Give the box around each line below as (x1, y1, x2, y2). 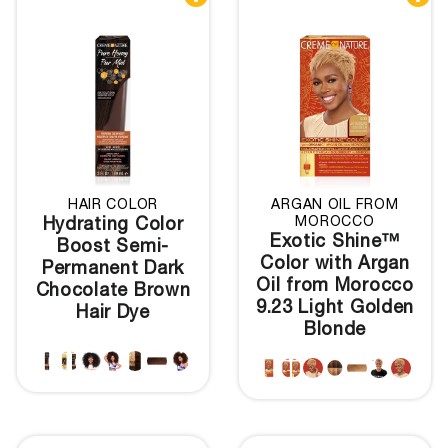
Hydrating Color (42, 216, 184, 235)
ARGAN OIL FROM (271, 198, 399, 213)
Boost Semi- (57, 238, 169, 257)
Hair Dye (76, 304, 150, 323)
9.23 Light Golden (255, 299, 415, 318)
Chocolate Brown (35, 282, 191, 301)
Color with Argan (260, 255, 410, 274)
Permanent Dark (41, 260, 185, 279)
